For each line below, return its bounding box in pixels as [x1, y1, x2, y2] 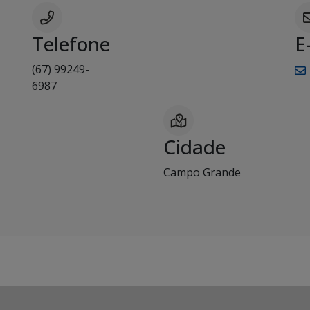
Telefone [32, 30, 110, 57]
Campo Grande [163, 165, 241, 181]
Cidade [163, 134, 226, 161]
